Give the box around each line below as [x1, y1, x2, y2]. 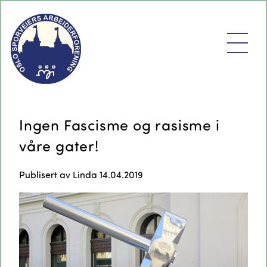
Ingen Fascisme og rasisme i [19, 114, 220, 135]
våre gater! [19, 135, 99, 156]
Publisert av [19, 168, 73, 181]
